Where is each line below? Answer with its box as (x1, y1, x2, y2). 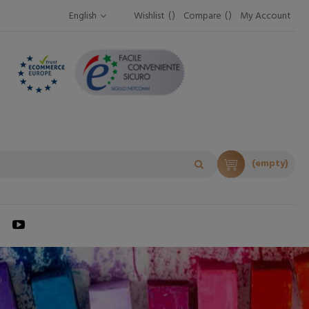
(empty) (251, 156, 288, 172)
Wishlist (134, 8, 165, 24)
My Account (240, 8, 291, 24)
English (69, 8, 97, 24)
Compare (183, 8, 221, 24)
